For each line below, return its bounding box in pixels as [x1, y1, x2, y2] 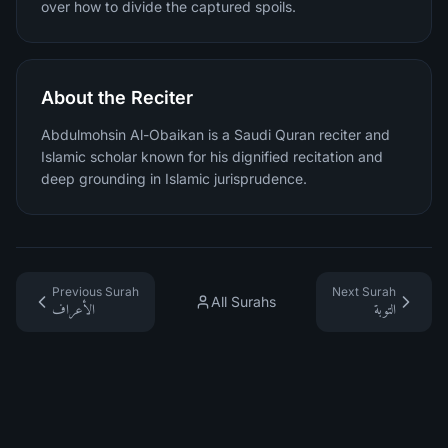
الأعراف [52, 302, 95, 317]
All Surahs [211, 293, 276, 310]
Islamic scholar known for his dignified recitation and [41, 148, 383, 165]
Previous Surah [52, 284, 139, 299]
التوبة [374, 302, 396, 317]
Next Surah [332, 284, 396, 299]
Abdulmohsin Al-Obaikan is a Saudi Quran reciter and [41, 126, 390, 143]
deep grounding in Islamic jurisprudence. [41, 170, 307, 187]
